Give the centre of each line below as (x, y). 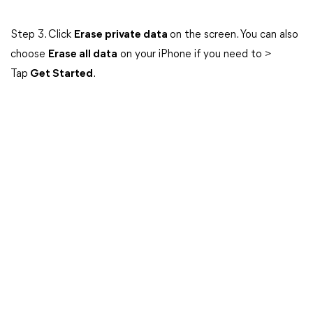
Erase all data (83, 54)
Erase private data (122, 35)
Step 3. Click (42, 35)
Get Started (60, 74)
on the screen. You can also (234, 35)
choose (29, 54)
